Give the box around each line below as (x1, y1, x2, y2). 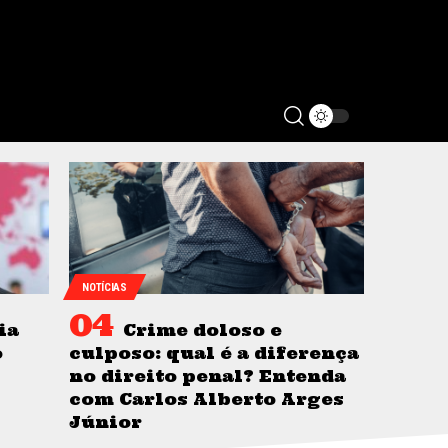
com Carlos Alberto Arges (69, 389, 344, 410)
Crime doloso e (123, 320, 283, 341)
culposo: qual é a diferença (69, 343, 359, 364)
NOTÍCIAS (82, 280, 127, 294)
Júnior (69, 412, 142, 433)
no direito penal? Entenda (69, 366, 346, 387)
